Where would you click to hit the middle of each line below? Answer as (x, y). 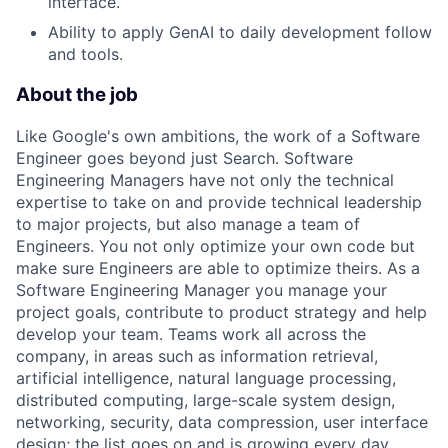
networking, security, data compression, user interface (222, 421)
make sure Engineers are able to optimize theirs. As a (218, 267)
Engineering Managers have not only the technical (205, 179)
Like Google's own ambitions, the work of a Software (218, 135)
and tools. (85, 54)
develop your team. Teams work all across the (191, 333)
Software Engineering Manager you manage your (201, 289)
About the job (77, 95)
